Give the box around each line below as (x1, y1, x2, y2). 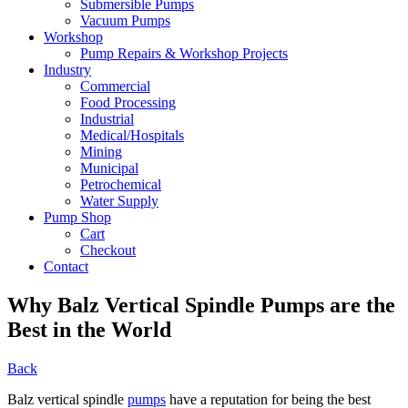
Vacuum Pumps (80, 13, 170, 28)
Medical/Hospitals (80, 127, 184, 143)
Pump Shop (44, 209, 111, 225)
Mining (80, 144, 122, 159)
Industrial (80, 111, 134, 127)
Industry (44, 62, 91, 77)
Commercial (80, 78, 150, 94)
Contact (44, 259, 88, 274)
